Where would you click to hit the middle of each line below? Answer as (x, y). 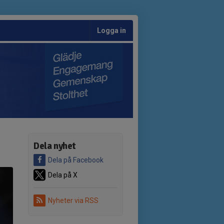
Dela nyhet (55, 146)
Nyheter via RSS (73, 200)
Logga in (111, 30)
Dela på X (63, 175)
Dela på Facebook (76, 160)
